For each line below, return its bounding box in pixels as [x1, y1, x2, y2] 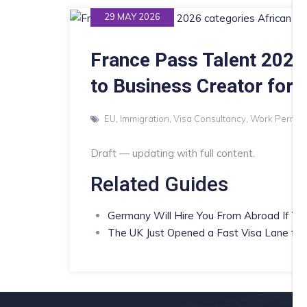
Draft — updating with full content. [90, 146, 255, 160]
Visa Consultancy [173, 112, 246, 124]
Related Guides [90, 171, 228, 196]
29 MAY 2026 [104, 10, 160, 22]
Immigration [120, 112, 169, 124]
